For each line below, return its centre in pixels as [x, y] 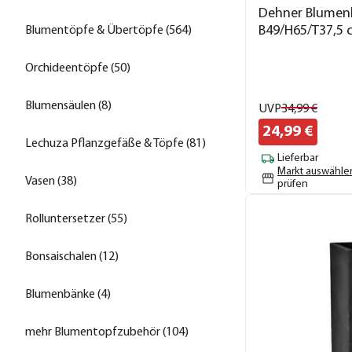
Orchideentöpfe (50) [78, 68]
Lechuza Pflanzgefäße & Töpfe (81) [115, 143]
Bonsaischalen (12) [72, 257]
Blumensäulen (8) [68, 106]
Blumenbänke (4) [68, 294]
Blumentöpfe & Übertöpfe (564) [108, 30]
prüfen [293, 184]
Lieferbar [298, 159]
